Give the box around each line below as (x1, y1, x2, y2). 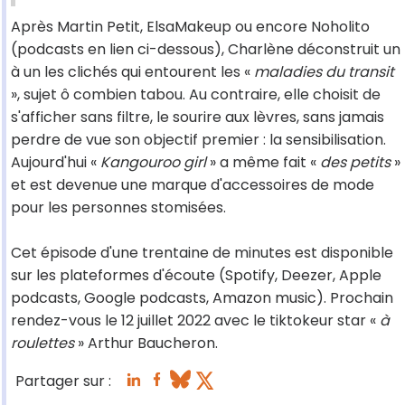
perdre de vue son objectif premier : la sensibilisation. (11, 129, 386, 151)
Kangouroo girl (100, 152, 206, 174)
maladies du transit (254, 61, 394, 83)
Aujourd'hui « (11, 152, 100, 174)
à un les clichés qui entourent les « (11, 61, 254, 83)
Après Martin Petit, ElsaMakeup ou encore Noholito (11, 16, 370, 38)
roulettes (11, 333, 74, 354)
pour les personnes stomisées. (11, 197, 226, 219)
